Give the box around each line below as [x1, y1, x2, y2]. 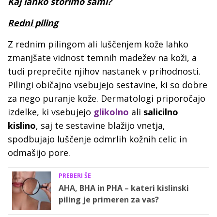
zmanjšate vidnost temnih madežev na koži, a [8, 52, 197, 64]
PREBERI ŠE [59, 171, 91, 180]
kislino [8, 120, 36, 132]
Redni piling [8, 17, 58, 29]
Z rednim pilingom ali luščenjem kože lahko [8, 38, 188, 50]
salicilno [143, 106, 178, 118]
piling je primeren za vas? [59, 194, 159, 205]
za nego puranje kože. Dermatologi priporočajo [8, 93, 205, 105]
